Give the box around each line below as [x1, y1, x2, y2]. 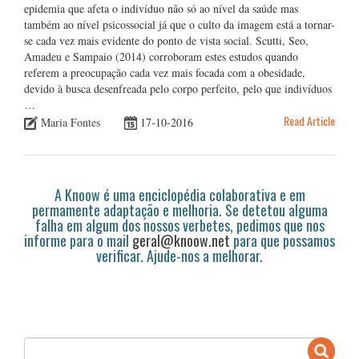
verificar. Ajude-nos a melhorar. [96, 245, 263, 267]
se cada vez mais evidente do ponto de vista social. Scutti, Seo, [24, 33, 309, 49]
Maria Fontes [41, 115, 100, 131]
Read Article [284, 112, 335, 130]
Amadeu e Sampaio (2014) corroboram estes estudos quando [24, 49, 298, 65]
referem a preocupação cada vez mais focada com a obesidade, [24, 65, 305, 81]
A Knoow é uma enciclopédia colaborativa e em [54, 184, 305, 206]
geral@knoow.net [132, 230, 230, 252]
